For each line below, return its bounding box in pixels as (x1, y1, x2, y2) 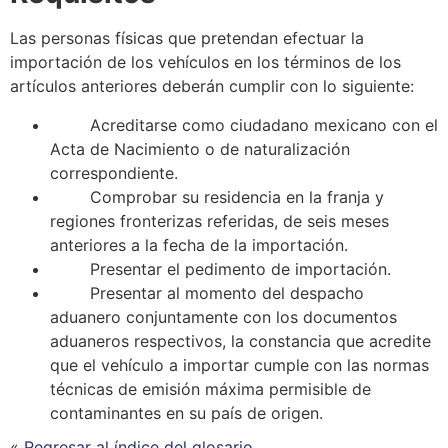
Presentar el (90, 258, 185, 279)
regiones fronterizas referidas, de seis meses (50, 210, 389, 231)
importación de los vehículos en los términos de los (10, 52, 401, 73)
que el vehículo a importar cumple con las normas (50, 354, 429, 375)
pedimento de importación (185, 258, 387, 279)
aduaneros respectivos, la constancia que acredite (50, 330, 431, 351)
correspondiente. (50, 162, 178, 183)
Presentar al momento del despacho (90, 282, 364, 303)
